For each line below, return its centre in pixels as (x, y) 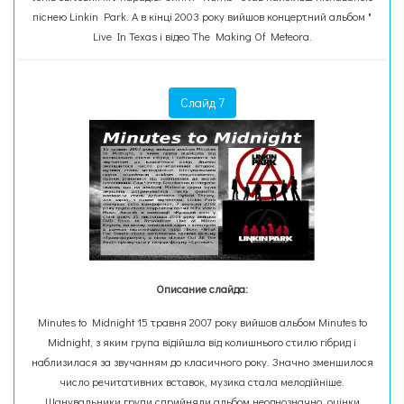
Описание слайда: (202, 289)
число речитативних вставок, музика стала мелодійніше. (202, 381)
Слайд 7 (202, 102)
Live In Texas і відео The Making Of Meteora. (202, 36)
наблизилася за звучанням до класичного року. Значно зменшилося (202, 362)
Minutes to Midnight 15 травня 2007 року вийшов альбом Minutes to (202, 322)
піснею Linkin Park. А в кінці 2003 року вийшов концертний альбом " (202, 16)
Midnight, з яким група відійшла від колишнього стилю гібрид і (202, 342)
